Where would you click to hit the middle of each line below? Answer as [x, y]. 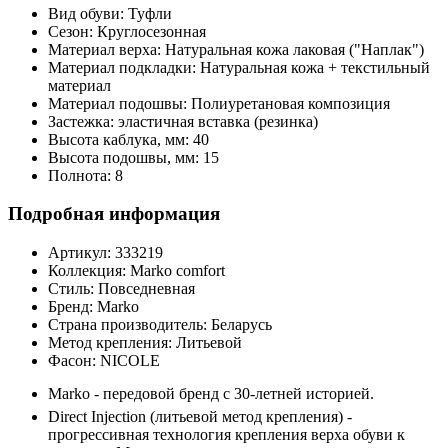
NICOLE [130, 360]
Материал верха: [106, 49]
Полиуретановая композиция [290, 103]
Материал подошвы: [119, 103]
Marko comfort [177, 270]
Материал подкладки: [124, 67]
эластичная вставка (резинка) [218, 121]
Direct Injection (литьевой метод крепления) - [200, 416]
